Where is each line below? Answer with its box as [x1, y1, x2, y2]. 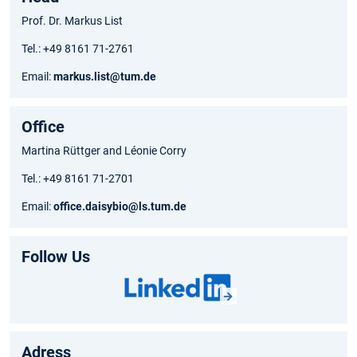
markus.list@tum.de [53, 70, 159, 84]
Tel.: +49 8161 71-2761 [22, 42, 134, 56]
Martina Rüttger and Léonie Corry [22, 144, 186, 158]
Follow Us [22, 247, 90, 267]
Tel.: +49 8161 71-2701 [22, 172, 134, 186]
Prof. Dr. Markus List [22, 14, 123, 28]
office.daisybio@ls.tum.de [53, 200, 186, 214]
